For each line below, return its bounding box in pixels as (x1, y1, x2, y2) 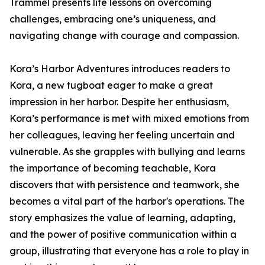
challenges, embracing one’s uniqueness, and (9, 13, 216, 25)
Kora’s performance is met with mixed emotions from (9, 112, 249, 125)
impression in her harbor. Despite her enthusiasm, (9, 96, 229, 108)
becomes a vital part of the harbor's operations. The (9, 195, 245, 208)
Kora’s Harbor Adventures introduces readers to (9, 63, 230, 75)
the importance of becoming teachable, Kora (9, 162, 216, 174)
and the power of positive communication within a (9, 228, 237, 241)
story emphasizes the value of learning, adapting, (9, 212, 235, 224)
